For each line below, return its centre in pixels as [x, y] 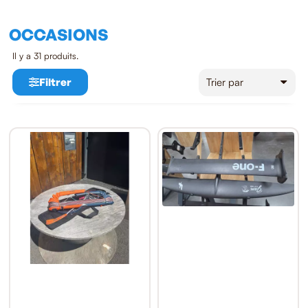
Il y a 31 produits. [45, 55]
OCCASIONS [58, 34]
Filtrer [55, 82]
